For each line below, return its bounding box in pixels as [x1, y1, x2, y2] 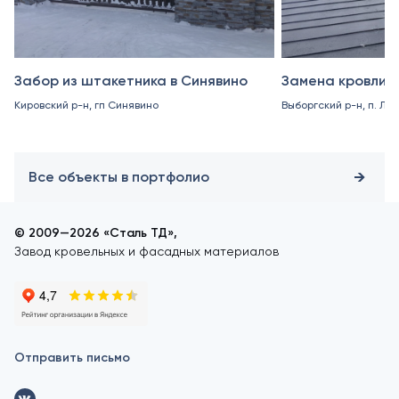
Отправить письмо [14, 350, 130, 366]
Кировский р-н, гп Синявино [14, 99, 159, 112]
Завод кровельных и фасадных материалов [14, 244, 279, 259]
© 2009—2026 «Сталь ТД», [14, 225, 177, 241]
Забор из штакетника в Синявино [14, 72, 248, 90]
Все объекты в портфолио [28, 168, 209, 186]
